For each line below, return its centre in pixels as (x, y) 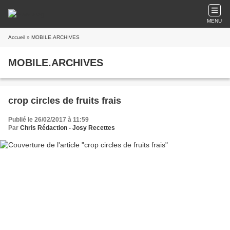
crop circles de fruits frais (65, 101)
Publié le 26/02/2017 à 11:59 (49, 120)
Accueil (17, 37)
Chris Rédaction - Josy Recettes (68, 128)
